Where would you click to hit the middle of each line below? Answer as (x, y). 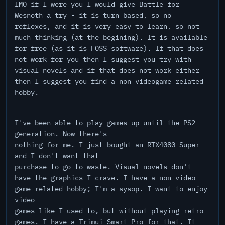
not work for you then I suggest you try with (103, 59)
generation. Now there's (61, 134)
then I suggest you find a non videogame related (109, 81)
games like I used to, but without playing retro (109, 211)
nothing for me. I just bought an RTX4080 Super (107, 145)
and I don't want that (57, 156)
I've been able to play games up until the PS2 (105, 123)
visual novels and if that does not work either (107, 70)
